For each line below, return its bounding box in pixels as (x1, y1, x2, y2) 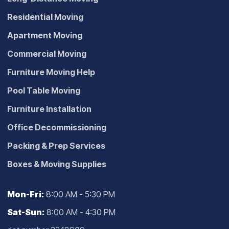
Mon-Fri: (7, 189, 44, 199)
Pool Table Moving (7, 85, 80, 96)
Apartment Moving (7, 30, 82, 40)
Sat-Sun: (7, 207, 44, 217)
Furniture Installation (7, 103, 91, 114)
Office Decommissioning (7, 122, 106, 132)
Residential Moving (7, 11, 83, 22)
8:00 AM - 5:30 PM (44, 189, 115, 199)
